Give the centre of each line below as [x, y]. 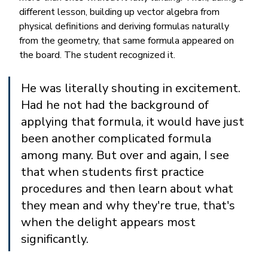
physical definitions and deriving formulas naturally [126, 27]
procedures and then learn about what [129, 189]
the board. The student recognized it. [98, 55]
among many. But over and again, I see [127, 156]
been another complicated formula [118, 139]
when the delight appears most [110, 223]
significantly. [55, 239]
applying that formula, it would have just [134, 122]
